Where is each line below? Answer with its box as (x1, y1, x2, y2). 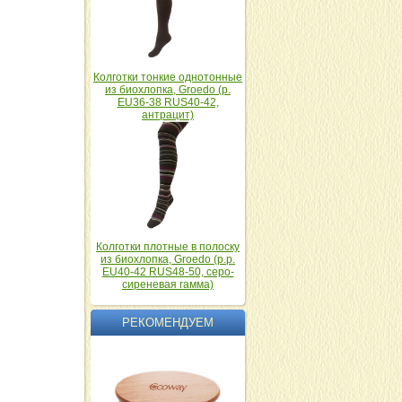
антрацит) (142, 109, 194, 121)
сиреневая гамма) (122, 278, 214, 291)
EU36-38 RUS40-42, (117, 96, 219, 109)
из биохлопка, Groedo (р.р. (100, 253, 235, 266)
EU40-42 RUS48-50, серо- (101, 266, 234, 278)
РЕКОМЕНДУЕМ (122, 316, 214, 329)
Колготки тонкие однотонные (93, 71, 242, 83)
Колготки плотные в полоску (96, 240, 240, 253)
